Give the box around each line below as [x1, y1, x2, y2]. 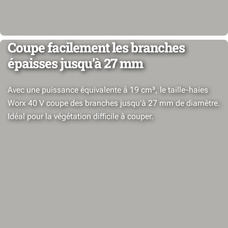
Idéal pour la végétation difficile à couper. [8, 111, 154, 121]
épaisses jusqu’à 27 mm [8, 54, 143, 72]
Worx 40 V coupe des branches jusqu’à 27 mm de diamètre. [8, 98, 220, 108]
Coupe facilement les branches [8, 39, 185, 56]
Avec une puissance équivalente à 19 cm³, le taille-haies [8, 85, 208, 95]
